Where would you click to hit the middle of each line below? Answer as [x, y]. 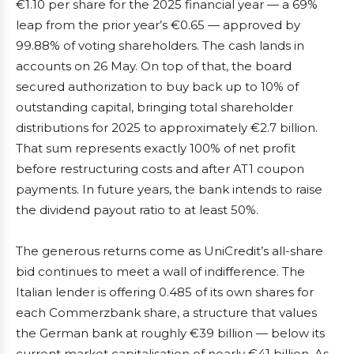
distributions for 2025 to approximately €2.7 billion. [167, 128]
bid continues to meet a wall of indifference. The [160, 272]
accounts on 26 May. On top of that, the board [154, 66]
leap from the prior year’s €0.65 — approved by [158, 25]
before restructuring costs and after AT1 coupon [160, 169]
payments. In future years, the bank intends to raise [169, 190]
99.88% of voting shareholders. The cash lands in [160, 46]
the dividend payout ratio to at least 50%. [137, 210]
